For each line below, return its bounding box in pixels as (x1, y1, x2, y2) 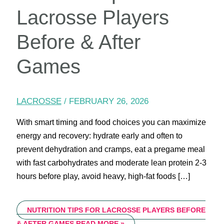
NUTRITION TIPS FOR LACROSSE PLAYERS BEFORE (26, 206, 205, 214)
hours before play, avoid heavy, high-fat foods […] (16, 172, 190, 181)
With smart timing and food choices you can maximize (16, 118, 206, 127)
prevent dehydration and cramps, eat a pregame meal (16, 145, 205, 154)
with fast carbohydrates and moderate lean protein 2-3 (16, 158, 206, 167)
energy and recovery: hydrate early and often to (16, 131, 182, 140)
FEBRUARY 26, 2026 (68, 96, 148, 106)
